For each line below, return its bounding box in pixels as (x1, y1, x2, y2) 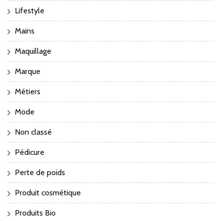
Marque (15, 67, 40, 76)
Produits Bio (15, 208, 56, 218)
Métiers (15, 87, 40, 97)
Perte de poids (15, 168, 65, 178)
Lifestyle (15, 6, 44, 16)
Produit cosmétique (15, 188, 81, 198)
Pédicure (15, 147, 44, 157)
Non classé (15, 127, 52, 137)
